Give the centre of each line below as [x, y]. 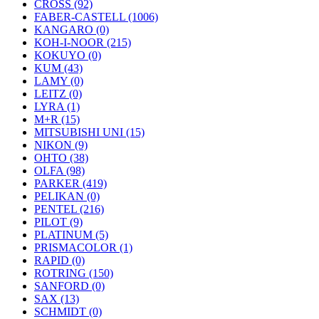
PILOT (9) [58, 222]
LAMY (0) [59, 81]
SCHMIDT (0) [68, 312]
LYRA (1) [57, 106]
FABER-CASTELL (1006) [96, 17]
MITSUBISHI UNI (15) [89, 132]
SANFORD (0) [69, 286]
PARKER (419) [70, 183]
